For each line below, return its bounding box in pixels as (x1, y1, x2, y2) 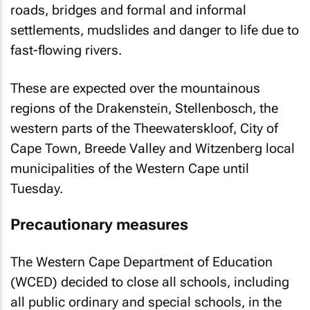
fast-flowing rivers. (10, 42, 122, 58)
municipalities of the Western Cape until (10, 160, 249, 176)
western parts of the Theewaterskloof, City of (10, 120, 278, 136)
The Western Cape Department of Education (10, 253, 273, 270)
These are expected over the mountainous (10, 80, 260, 96)
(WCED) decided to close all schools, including (10, 273, 289, 290)
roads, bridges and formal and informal (10, 2, 246, 18)
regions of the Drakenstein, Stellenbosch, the (10, 100, 278, 116)
